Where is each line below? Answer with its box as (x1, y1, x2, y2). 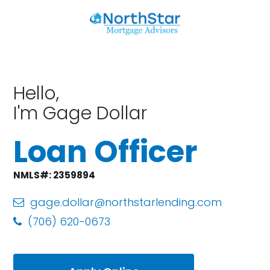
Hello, (13, 81, 60, 106)
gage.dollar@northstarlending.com (30, 195, 222, 210)
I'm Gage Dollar (13, 101, 148, 126)
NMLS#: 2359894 (13, 169, 96, 181)
